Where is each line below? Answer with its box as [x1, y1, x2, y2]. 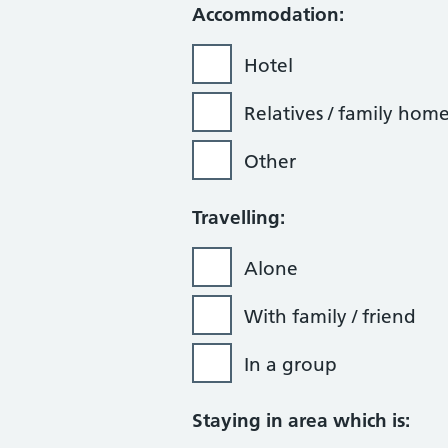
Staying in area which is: [192, 409, 410, 432]
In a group [244, 353, 337, 376]
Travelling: [192, 206, 285, 229]
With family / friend [244, 305, 416, 328]
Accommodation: [192, 3, 344, 26]
